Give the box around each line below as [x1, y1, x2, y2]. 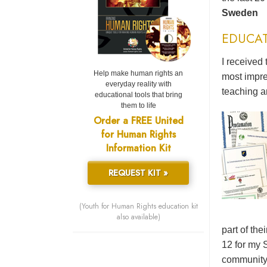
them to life [120, 101, 156, 110]
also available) [116, 212, 160, 223]
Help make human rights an [94, 69, 183, 78]
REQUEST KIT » [108, 167, 168, 179]
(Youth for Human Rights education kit [79, 201, 198, 212]
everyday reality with [105, 80, 172, 89]
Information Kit [105, 141, 171, 156]
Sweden [222, 8, 258, 18]
